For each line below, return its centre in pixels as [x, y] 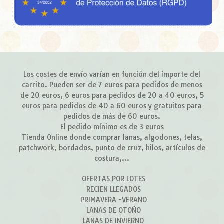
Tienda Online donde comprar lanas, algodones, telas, [112, 138]
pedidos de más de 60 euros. [112, 117]
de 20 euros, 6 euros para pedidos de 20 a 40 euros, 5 [112, 96]
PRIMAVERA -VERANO [113, 200]
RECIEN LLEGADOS [113, 190]
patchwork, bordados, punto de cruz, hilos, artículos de [112, 148]
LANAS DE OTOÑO [113, 211]
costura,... [112, 159]
